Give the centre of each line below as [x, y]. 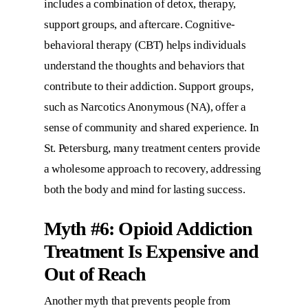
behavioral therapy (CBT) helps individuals [145, 45]
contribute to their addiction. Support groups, [149, 86]
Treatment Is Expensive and [152, 252]
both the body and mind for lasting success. [145, 189]
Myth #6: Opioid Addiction [148, 229]
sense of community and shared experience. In [152, 127]
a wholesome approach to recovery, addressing [153, 168]
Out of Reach [95, 274]
